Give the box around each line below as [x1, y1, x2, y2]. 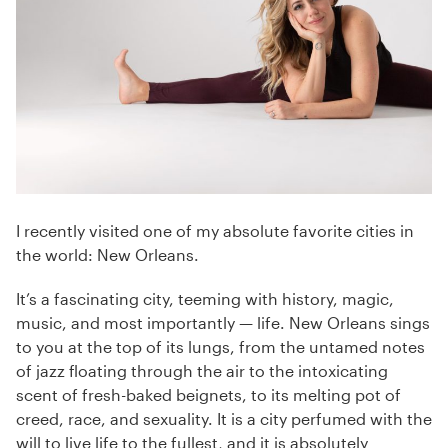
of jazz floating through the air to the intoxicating [16, 361, 388, 381]
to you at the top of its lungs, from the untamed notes [16, 337, 425, 357]
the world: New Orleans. [16, 245, 199, 265]
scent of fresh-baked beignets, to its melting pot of [16, 385, 401, 405]
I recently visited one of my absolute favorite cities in [16, 221, 414, 241]
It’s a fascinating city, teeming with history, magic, [16, 289, 394, 309]
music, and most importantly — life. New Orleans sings [16, 313, 430, 333]
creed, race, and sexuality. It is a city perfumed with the [16, 409, 432, 429]
